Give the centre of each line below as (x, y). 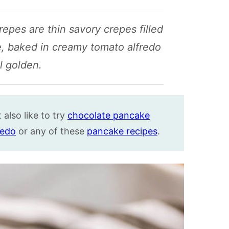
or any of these (51, 131)
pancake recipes (122, 131)
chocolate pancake (109, 115)
